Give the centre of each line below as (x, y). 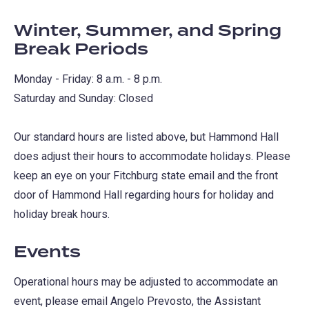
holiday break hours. (62, 215)
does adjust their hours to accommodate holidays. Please (152, 157)
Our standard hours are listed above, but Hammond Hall (146, 137)
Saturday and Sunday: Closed (83, 99)
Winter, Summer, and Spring (148, 31)
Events (47, 253)
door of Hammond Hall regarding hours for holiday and (144, 195)
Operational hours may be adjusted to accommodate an (146, 282)
